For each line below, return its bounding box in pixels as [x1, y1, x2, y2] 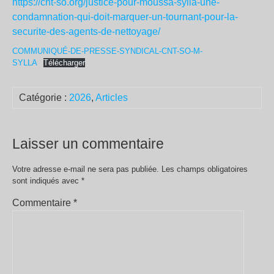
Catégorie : [19, 92, 69, 103]
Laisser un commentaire [12, 135, 164, 152]
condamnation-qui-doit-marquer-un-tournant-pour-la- [12, 11, 238, 22]
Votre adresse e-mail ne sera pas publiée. [12, 164, 159, 174]
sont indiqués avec [12, 176, 81, 185]
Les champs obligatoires [161, 164, 248, 174]
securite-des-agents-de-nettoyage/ [12, 26, 160, 37]
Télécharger [43, 57, 85, 67]
